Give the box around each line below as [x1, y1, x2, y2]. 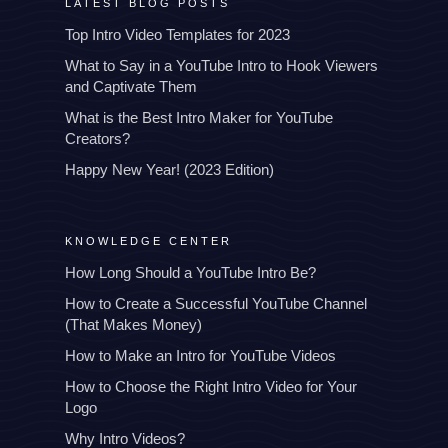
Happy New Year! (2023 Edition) [65, 160, 274, 178]
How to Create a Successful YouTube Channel [65, 294, 367, 312]
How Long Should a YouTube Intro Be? [65, 263, 316, 281]
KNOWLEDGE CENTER [65, 234, 232, 247]
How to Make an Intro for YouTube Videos [65, 346, 336, 364]
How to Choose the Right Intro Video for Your [65, 377, 357, 395]
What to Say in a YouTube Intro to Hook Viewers [65, 56, 378, 74]
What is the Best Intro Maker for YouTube [65, 108, 333, 126]
